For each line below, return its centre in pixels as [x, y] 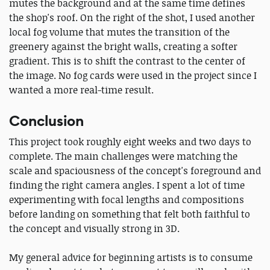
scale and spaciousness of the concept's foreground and [135, 171]
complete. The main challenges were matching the [123, 156]
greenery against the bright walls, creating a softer [123, 47]
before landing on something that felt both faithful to [130, 214]
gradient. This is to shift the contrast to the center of [127, 61]
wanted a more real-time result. [81, 90]
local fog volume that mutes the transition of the [119, 32]
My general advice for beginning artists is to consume [131, 258]
